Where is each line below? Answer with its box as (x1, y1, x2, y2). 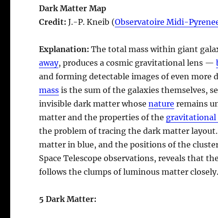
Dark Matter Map (39, 3, 107, 13)
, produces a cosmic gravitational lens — (58, 57, 217, 68)
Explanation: (39, 44, 91, 54)
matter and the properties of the (39, 112, 166, 122)
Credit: (39, 17, 67, 27)
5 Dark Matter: (39, 194, 97, 204)
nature (148, 98, 175, 109)
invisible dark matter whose (39, 98, 149, 109)
